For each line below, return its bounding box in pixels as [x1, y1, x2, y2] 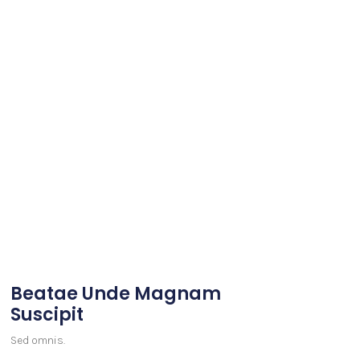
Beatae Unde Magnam [10, 281, 221, 307]
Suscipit [10, 302, 84, 328]
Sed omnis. [10, 333, 65, 348]
